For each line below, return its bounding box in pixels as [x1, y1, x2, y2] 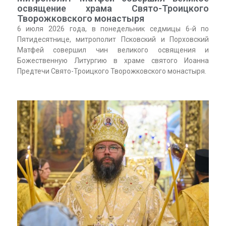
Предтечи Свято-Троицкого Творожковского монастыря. [17, 67, 206, 76]
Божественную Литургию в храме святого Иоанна [17, 56, 209, 65]
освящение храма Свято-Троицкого [17, 3, 209, 14]
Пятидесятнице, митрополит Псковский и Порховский [17, 35, 209, 44]
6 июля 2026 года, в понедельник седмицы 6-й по [17, 25, 209, 33]
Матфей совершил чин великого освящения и [17, 46, 209, 54]
